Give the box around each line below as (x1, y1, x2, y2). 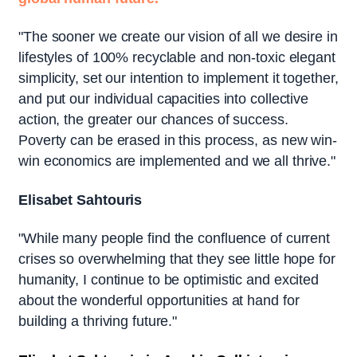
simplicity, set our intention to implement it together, (18, 70, 339, 87)
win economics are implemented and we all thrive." (18, 153, 336, 170)
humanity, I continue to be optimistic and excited (18, 272, 320, 288)
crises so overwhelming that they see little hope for (18, 251, 335, 268)
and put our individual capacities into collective (18, 91, 309, 108)
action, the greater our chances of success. (18, 112, 288, 128)
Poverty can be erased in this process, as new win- (18, 132, 337, 149)
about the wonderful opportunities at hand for (18, 292, 300, 309)
